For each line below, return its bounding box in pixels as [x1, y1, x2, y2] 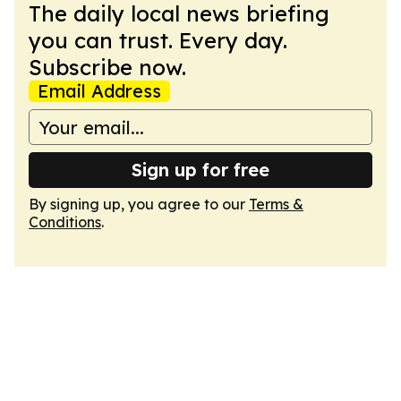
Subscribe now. [29, 54, 186, 81]
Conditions [29, 213, 101, 231]
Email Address [38, 80, 161, 102]
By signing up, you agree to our [29, 195, 249, 213]
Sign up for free [132, 158, 269, 181]
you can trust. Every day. [29, 27, 287, 54]
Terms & [249, 195, 303, 213]
